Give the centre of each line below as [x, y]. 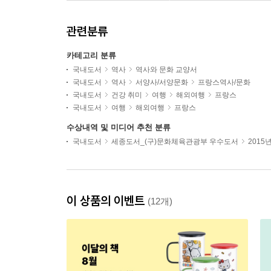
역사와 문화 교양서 [166, 70]
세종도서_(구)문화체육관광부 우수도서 [175, 142]
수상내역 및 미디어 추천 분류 [119, 128]
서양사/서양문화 [162, 83]
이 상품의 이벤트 [107, 201]
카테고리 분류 [91, 56]
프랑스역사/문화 [224, 83]
